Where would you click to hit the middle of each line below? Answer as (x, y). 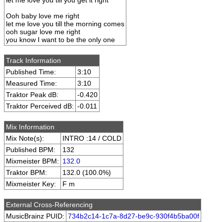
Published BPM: (31, 150)
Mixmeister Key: (31, 184)
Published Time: (31, 72)
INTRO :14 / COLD (92, 138)
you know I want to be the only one (60, 40)
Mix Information (30, 127)
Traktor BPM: (27, 172)
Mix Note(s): (25, 138)
